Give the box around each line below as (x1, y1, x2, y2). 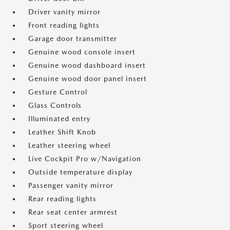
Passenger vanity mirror (28, 181, 113, 190)
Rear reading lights (28, 195, 97, 203)
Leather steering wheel (28, 141, 110, 150)
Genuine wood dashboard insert (28, 61, 146, 70)
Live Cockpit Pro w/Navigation (28, 155, 141, 163)
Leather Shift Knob (28, 128, 96, 137)
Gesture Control (28, 88, 87, 97)
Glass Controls (28, 101, 82, 110)
